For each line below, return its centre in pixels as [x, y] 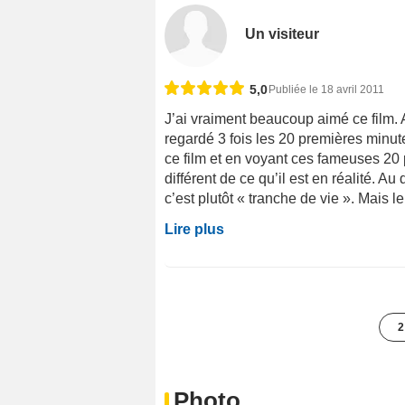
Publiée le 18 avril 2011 [326, 90]
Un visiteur [283, 34]
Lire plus [194, 230]
